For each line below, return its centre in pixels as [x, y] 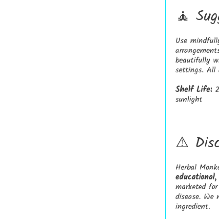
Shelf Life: [194, 90]
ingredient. [193, 207]
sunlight [189, 100]
